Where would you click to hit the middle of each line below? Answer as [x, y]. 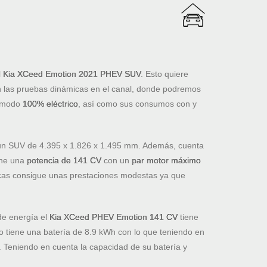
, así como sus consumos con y [138, 104]
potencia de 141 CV [64, 161]
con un [117, 161]
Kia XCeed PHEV [82, 217]
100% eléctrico [51, 104]
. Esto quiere [165, 74]
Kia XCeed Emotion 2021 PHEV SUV [72, 74]
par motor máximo [167, 161]
